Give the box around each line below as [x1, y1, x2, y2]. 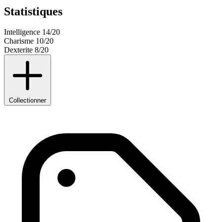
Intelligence [4, 28, 40, 37]
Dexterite [4, 46, 33, 55]
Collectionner [9, 97, 46, 105]
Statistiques [4, 4, 62, 18]
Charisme [4, 37, 34, 46]
